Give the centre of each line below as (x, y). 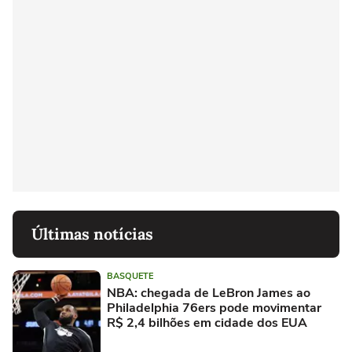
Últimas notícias (92, 234)
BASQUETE (130, 277)
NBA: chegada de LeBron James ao (209, 293)
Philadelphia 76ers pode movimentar (214, 308)
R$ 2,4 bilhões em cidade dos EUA (207, 323)
